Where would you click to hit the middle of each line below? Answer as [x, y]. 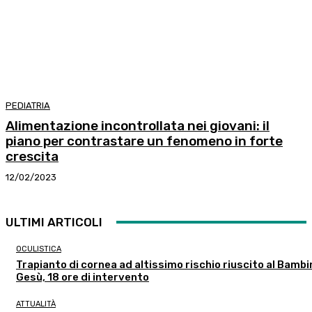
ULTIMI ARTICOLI [54, 223]
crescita [32, 157]
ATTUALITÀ [36, 304]
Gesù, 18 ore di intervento [83, 278]
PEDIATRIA [28, 106]
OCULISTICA [39, 249]
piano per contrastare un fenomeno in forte [144, 141]
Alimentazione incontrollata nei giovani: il [138, 126]
